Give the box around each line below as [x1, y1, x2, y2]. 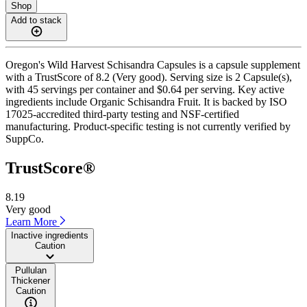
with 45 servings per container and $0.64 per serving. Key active [5, 83, 284, 95]
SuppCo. [5, 132, 44, 145]
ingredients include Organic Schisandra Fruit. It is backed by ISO [5, 95, 287, 108]
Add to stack [11, 14, 62, 25]
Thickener [11, 275, 50, 286]
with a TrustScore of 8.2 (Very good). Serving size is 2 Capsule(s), [5, 71, 292, 83]
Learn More [5, 215, 60, 228]
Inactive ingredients [11, 230, 88, 241]
